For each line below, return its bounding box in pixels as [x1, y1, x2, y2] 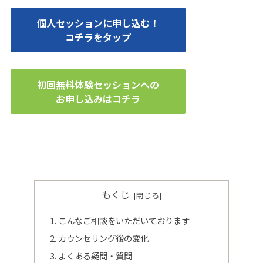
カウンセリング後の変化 [58, 231, 149, 244]
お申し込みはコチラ [56, 92, 140, 106]
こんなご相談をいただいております [58, 214, 190, 227]
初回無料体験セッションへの [37, 77, 159, 92]
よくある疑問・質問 [58, 249, 133, 262]
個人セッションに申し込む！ [37, 15, 159, 30]
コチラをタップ [65, 29, 131, 44]
